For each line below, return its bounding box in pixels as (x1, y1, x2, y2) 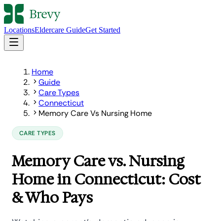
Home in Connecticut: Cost (12, 169, 201, 189)
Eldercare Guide (35, 26, 85, 34)
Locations (4, 26, 35, 34)
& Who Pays (12, 187, 93, 208)
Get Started (85, 26, 120, 34)
